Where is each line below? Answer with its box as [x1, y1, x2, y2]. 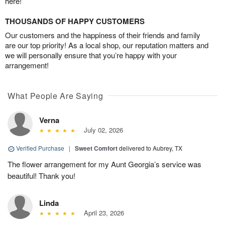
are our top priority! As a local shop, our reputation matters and [5, 40, 208, 51]
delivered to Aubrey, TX [119, 144, 182, 153]
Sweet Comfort [75, 144, 118, 153]
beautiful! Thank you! [8, 170, 75, 181]
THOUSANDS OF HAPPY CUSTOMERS [5, 16, 145, 27]
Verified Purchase [15, 144, 66, 153]
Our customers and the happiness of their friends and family [5, 30, 200, 41]
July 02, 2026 [79, 125, 123, 135]
